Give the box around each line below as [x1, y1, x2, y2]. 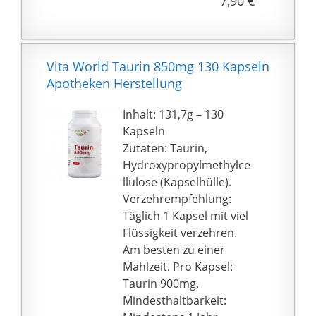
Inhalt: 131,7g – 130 [123, 106, 224, 122]
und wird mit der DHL [123, 1, 238, 18]
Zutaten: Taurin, [123, 140, 208, 156]
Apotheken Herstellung [47, 74, 182, 92]
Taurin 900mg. [123, 275, 200, 291]
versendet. [123, 18, 180, 35]
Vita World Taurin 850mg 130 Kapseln [47, 57, 269, 75]
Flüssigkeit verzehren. [123, 224, 238, 241]
